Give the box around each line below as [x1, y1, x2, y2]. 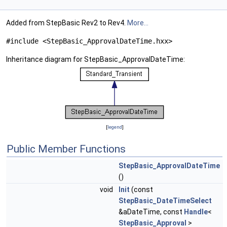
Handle [184, 208, 208, 216]
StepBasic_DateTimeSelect [119, 197, 212, 205]
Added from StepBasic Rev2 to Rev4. [6, 19, 127, 27]
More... [127, 19, 148, 27]
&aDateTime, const [119, 208, 184, 216]
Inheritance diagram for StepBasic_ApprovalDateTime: [6, 55, 185, 64]
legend [107, 124, 122, 130]
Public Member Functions [7, 143, 126, 156]
